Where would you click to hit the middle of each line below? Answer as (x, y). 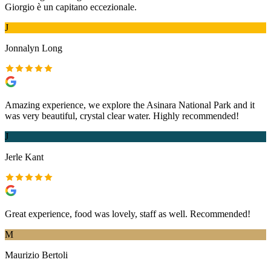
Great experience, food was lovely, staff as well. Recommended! (128, 214)
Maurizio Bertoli (36, 255)
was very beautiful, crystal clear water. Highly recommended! (122, 116)
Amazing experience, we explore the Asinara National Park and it (130, 105)
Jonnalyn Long (34, 48)
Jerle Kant (24, 157)
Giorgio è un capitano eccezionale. (71, 7)
